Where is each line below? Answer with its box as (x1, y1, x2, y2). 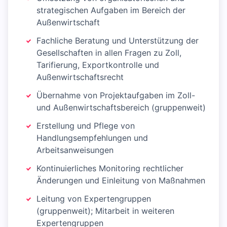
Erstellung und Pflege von (36, 121, 135, 131)
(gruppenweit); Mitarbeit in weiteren (36, 206, 174, 216)
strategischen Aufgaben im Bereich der (36, 5, 185, 15)
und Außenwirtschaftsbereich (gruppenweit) (36, 102, 206, 112)
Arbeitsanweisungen (36, 145, 113, 155)
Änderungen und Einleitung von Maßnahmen (36, 175, 205, 185)
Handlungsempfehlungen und (36, 133, 148, 143)
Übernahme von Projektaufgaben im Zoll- (36, 90, 195, 100)
